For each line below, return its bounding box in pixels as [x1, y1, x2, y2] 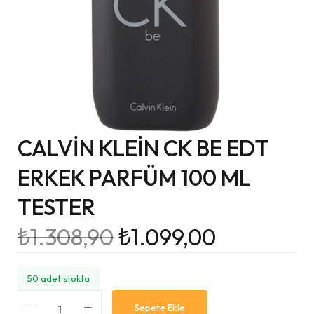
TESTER [18, 193, 95, 221]
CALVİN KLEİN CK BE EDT [18, 134, 268, 162]
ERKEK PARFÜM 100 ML [18, 163, 251, 191]
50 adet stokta [27, 273, 90, 284]
